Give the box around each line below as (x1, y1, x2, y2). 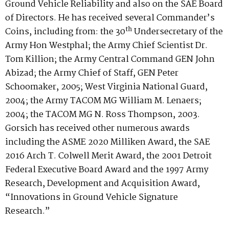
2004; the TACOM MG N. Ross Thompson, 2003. (5, 108, 200, 122)
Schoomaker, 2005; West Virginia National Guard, (5, 80, 208, 94)
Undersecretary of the (132, 25, 223, 39)
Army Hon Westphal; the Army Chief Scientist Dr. (5, 39, 208, 53)
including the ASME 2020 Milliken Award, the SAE (5, 135, 210, 149)
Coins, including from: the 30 (5, 25, 125, 39)
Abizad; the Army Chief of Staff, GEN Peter (5, 66, 178, 80)
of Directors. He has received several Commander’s (5, 11, 215, 25)
